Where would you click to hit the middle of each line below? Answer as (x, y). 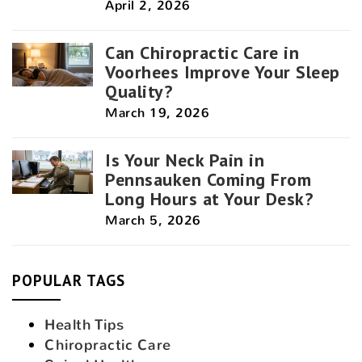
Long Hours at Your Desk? (209, 198)
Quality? (139, 91)
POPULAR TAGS (69, 280)
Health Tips (84, 324)
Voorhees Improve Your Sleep (223, 72)
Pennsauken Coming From (208, 179)
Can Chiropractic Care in (202, 52)
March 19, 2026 (157, 112)
